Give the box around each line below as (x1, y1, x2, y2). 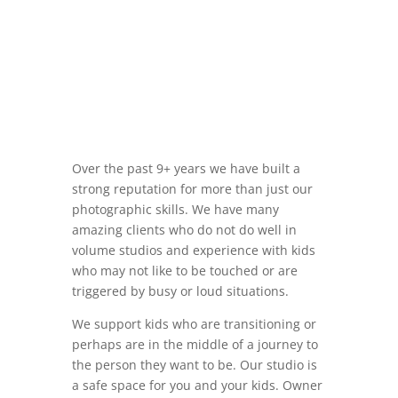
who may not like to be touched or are (71, 262, 298, 279)
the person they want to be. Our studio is (71, 356, 317, 373)
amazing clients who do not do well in (71, 221, 297, 238)
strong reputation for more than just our (71, 180, 313, 197)
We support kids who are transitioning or (71, 315, 316, 332)
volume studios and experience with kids (71, 242, 315, 259)
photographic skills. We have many (71, 201, 279, 218)
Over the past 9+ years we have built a (71, 160, 300, 177)
